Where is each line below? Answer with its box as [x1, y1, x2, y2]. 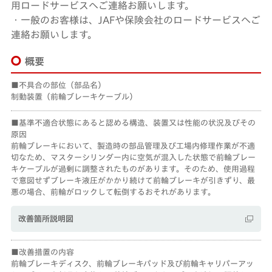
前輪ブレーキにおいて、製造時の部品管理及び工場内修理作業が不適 [10, 142, 255, 150]
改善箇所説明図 [18, 215, 74, 223]
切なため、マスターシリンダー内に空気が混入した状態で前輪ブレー [10, 154, 256, 161]
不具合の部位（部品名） [18, 81, 106, 89]
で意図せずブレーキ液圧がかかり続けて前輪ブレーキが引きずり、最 [10, 177, 255, 185]
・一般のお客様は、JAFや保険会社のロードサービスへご [10, 15, 260, 25]
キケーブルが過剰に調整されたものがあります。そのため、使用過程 [10, 165, 255, 173]
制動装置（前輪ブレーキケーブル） [10, 93, 137, 101]
